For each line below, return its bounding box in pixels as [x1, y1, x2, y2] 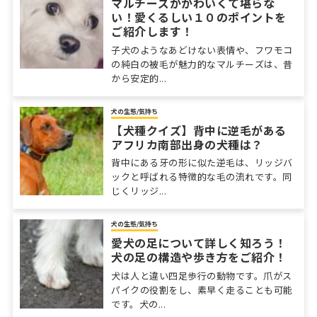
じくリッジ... [111, 184, 167, 198]
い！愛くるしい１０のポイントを [111, 8, 287, 26]
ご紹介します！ [111, 23, 193, 40]
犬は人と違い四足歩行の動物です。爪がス [111, 268, 292, 282]
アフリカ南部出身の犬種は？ [111, 135, 263, 153]
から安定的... [111, 71, 167, 85]
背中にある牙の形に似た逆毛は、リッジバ [111, 156, 293, 170]
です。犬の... [111, 296, 166, 311]
